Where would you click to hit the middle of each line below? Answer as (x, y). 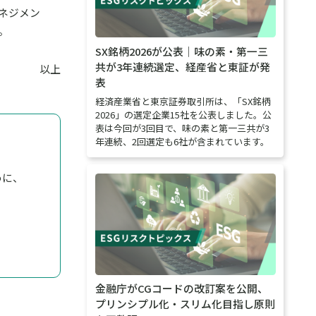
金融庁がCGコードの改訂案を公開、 (181, 288)
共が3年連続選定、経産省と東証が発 (182, 66)
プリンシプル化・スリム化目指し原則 (185, 304)
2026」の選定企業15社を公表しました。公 (183, 115)
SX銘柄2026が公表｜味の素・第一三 (181, 51)
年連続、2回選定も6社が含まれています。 (182, 142)
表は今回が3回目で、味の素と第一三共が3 (182, 128)
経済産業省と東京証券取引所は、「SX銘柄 (183, 102)
